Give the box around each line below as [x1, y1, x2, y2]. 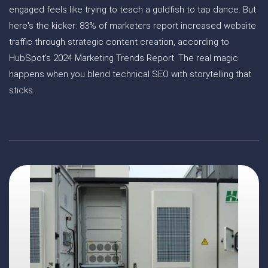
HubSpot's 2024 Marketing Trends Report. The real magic [9, 53, 238, 63]
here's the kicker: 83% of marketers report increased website [9, 20, 256, 31]
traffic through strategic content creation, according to [9, 36, 229, 47]
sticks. [9, 85, 35, 96]
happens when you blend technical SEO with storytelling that [9, 69, 251, 80]
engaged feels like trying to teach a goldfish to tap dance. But [9, 4, 256, 15]
